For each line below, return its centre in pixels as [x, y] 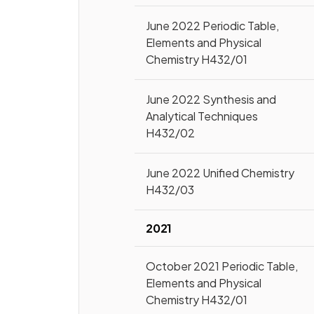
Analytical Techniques [202, 116]
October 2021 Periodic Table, [222, 266]
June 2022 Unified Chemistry [220, 173]
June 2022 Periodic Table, [213, 26]
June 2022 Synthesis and [211, 99]
